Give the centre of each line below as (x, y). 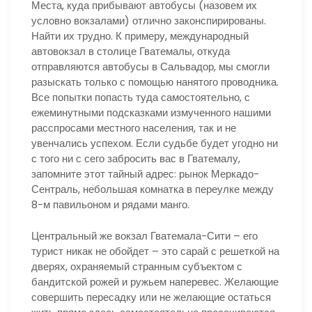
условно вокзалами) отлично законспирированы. (149, 21)
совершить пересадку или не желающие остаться (151, 297)
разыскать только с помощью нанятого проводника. (155, 82)
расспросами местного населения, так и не (134, 128)
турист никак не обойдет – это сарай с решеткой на (155, 251)
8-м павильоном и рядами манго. (110, 204)
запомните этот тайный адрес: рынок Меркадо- (145, 174)
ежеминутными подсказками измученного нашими (151, 112)
